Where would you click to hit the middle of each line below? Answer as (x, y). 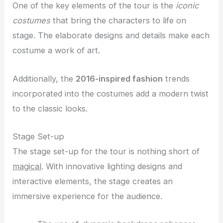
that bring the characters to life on (118, 21)
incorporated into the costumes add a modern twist (111, 93)
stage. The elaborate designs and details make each (111, 36)
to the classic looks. (50, 108)
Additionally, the (44, 78)
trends (176, 78)
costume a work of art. (56, 51)
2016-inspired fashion (119, 78)
